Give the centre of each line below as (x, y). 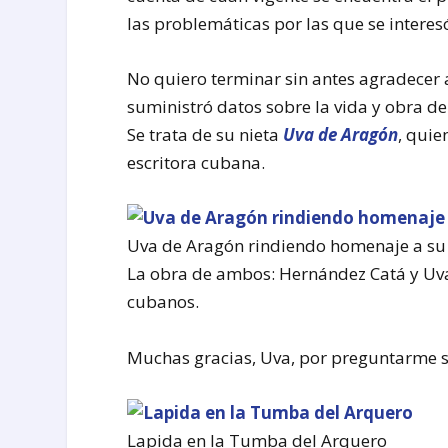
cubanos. (163, 302)
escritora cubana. (198, 163)
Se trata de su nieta (205, 135)
